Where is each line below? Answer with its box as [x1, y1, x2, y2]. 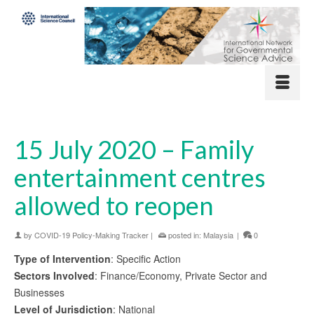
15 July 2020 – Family [14, 133, 254, 165]
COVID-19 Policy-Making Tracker [34, 228, 149, 240]
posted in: [166, 228, 203, 240]
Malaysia [203, 228, 233, 240]
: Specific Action [111, 251, 181, 266]
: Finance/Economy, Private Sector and [95, 268, 267, 282]
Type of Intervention [14, 251, 111, 266]
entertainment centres [14, 161, 266, 193]
